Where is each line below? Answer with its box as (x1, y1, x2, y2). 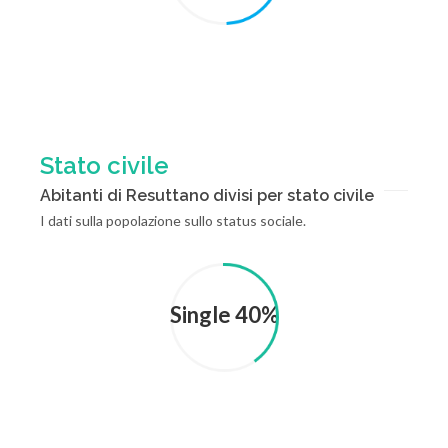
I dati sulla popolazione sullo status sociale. (40, 212, 306, 229)
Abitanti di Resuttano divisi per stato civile (40, 186, 374, 205)
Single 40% (169, 301, 279, 328)
